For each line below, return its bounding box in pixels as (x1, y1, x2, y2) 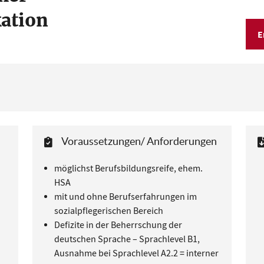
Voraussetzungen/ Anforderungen (61, 135, 217, 147)
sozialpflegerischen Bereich (54, 205, 163, 217)
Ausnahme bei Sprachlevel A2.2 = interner (54, 247, 219, 259)
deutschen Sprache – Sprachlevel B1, (54, 233, 200, 245)
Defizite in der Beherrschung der (54, 219, 182, 231)
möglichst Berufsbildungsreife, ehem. (54, 163, 203, 174)
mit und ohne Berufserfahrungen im (54, 191, 197, 203)
